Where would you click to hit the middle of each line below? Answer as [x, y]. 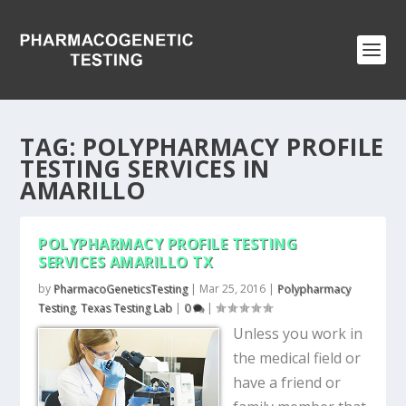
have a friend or [287, 382]
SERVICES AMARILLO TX [126, 262]
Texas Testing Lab [127, 308]
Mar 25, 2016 [233, 289]
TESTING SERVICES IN [145, 169]
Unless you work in [298, 333]
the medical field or [297, 358]
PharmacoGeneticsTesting [121, 289]
